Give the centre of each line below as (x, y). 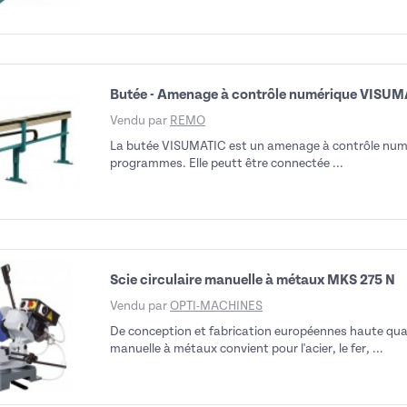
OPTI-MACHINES (216, 306)
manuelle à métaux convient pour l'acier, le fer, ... (247, 348)
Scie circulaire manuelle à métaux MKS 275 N (253, 280)
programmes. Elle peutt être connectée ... (227, 163)
